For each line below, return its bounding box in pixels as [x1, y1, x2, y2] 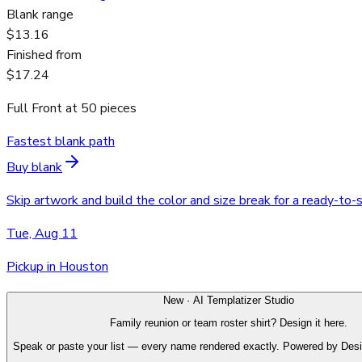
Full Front [6, 99, 62, 118]
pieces [97, 99, 137, 118]
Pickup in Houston [6, 258, 108, 276]
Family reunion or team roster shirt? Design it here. [110, 317, 347, 330]
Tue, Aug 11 [6, 225, 78, 243]
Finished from [6, 46, 82, 65]
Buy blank [6, 158, 62, 177]
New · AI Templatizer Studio [163, 294, 294, 307]
